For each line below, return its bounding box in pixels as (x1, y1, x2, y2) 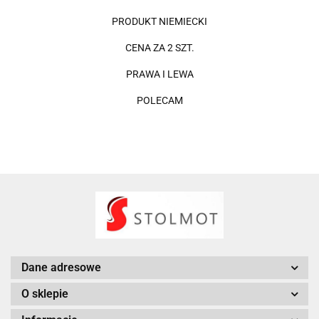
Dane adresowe (21, 261, 101, 275)
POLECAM (136, 94, 183, 106)
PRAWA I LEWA (125, 68, 194, 80)
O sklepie (21, 287, 68, 301)
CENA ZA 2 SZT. (125, 41, 194, 53)
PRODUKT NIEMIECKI (112, 15, 207, 27)
